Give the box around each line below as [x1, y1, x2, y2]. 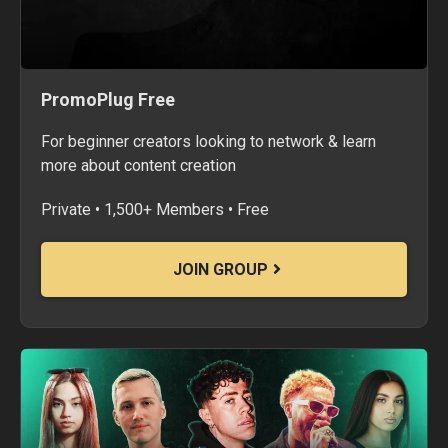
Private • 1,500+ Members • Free [41, 199, 269, 219]
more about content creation [41, 155, 236, 175]
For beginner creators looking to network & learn [41, 131, 376, 151]
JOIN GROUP [172, 259, 268, 279]
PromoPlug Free [41, 88, 175, 110]
